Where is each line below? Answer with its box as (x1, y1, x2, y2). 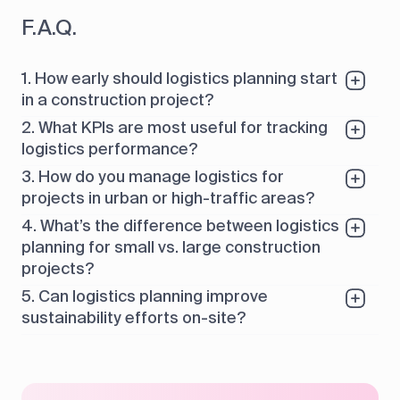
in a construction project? (21, 88, 213, 111)
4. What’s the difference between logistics (21, 214, 339, 237)
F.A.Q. (21, 12, 77, 41)
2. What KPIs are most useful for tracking (21, 116, 328, 138)
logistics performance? (21, 137, 197, 160)
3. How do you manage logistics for (21, 165, 284, 187)
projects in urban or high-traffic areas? (21, 187, 314, 209)
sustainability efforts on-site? (21, 306, 246, 329)
